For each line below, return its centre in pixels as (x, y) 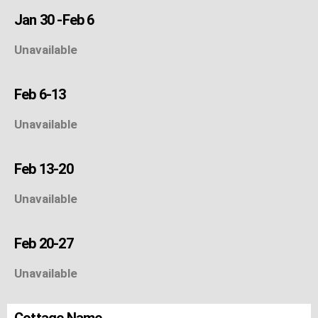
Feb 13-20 (44, 169)
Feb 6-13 (40, 94)
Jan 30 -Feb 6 (54, 20)
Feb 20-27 (44, 243)
